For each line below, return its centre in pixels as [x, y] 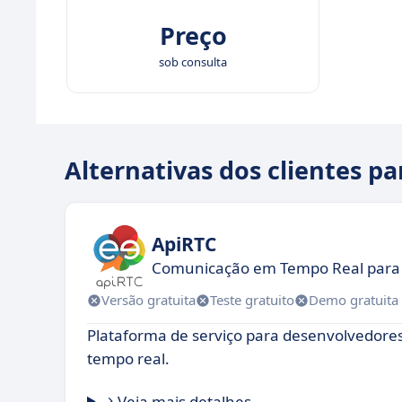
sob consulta [193, 61]
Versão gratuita [149, 300]
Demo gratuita [354, 300]
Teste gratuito [252, 300]
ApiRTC [184, 245]
